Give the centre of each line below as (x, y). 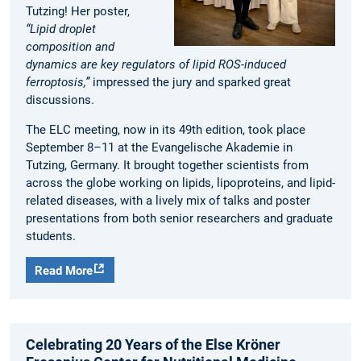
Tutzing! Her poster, (78, 12)
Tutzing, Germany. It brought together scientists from (167, 166)
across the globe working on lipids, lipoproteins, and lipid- (180, 183)
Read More (64, 271)
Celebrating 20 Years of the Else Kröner (153, 345)
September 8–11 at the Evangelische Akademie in (159, 148)
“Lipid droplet (61, 29)
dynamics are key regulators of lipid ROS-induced (156, 65)
